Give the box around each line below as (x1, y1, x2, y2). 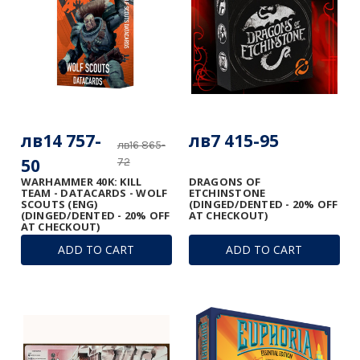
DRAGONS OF (188, 174, 260, 189)
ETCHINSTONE (188, 185, 266, 200)
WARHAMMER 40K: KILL (20, 174, 142, 189)
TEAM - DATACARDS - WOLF (20, 185, 168, 200)
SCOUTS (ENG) (20, 196, 98, 211)
